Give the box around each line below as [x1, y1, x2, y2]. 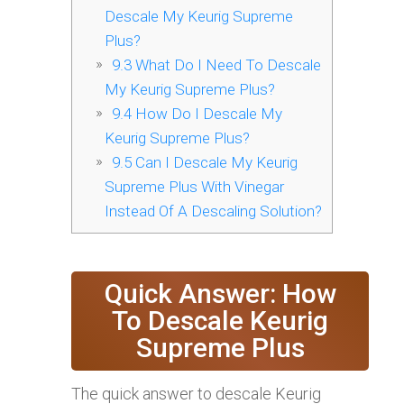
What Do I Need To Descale [131, 56, 321, 75]
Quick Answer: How [104, 278, 336, 310]
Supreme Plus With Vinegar [104, 178, 284, 197]
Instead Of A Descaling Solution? [104, 202, 322, 221]
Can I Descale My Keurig [131, 153, 298, 172]
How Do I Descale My [131, 105, 282, 124]
